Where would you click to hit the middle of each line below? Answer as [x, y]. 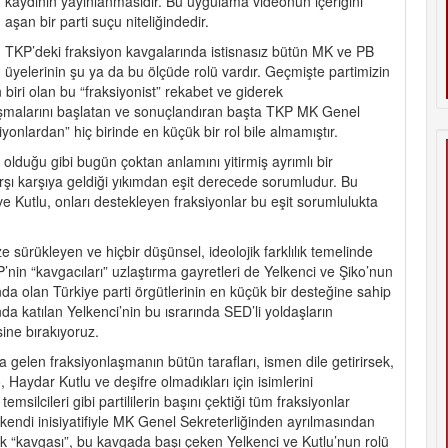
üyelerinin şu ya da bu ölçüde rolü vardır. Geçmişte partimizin [197, 70]
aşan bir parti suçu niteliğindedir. [109, 20]
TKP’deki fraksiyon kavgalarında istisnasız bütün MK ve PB [189, 50]
